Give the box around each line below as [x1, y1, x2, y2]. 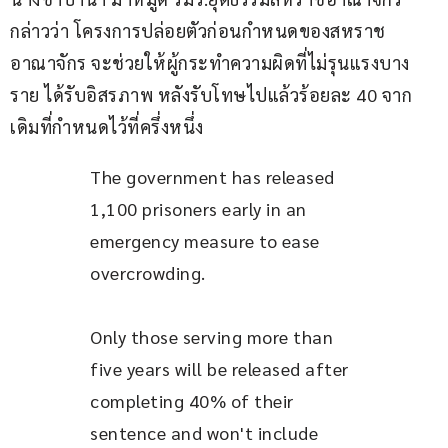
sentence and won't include [90, 421, 323, 445]
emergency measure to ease [90, 229, 324, 253]
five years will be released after [90, 357, 353, 381]
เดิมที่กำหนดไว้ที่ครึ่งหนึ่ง [10, 115, 204, 139]
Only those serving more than [90, 325, 338, 349]
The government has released [90, 165, 339, 189]
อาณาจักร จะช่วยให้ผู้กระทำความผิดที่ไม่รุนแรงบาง [10, 51, 410, 75]
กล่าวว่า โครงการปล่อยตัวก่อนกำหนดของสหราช [10, 19, 386, 43]
